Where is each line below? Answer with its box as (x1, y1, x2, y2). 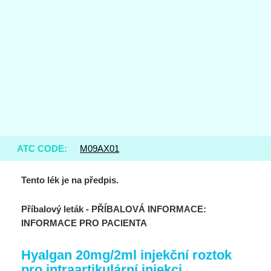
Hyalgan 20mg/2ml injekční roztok (21, 247, 232, 263)
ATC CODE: (17, 143, 67, 154)
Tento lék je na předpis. (21, 175, 119, 185)
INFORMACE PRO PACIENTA (21, 218, 147, 228)
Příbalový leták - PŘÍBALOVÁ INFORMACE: (21, 204, 206, 214)
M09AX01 (80, 143, 119, 154)
